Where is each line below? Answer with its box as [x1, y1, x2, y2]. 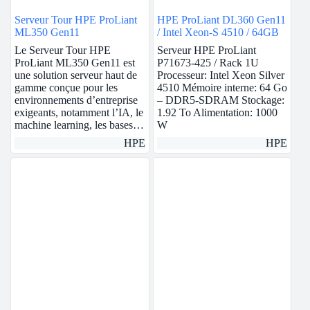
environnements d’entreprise [15, 94, 138, 107]
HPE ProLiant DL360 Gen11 [156, 14, 286, 26]
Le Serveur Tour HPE [15, 44, 111, 57]
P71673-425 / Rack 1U [156, 57, 259, 69]
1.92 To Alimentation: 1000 [156, 107, 277, 119]
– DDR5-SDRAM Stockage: [156, 94, 284, 107]
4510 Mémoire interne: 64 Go [156, 82, 287, 94]
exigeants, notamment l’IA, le [15, 107, 143, 119]
